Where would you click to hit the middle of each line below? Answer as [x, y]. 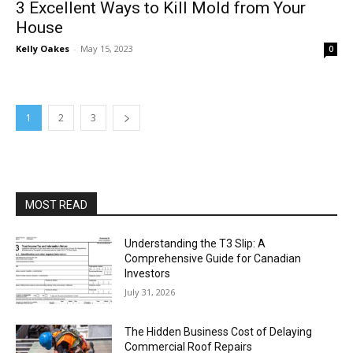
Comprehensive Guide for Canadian [213, 258]
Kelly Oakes [43, 48]
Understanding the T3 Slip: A [195, 243]
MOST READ [56, 205]
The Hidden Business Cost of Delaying [219, 331]
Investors [148, 273]
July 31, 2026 [150, 292]
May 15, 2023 [107, 48]
